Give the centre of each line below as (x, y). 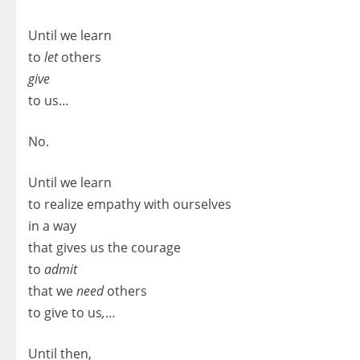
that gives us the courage (104, 247)
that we (52, 290)
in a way (52, 225)
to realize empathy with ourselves (130, 204)
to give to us (65, 312)
